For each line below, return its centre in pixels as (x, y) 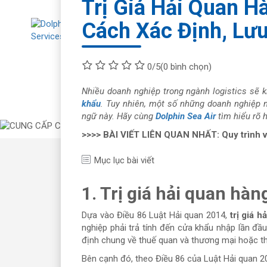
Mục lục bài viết (124, 160)
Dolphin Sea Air (186, 116)
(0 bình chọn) (186, 66)
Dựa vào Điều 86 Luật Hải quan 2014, (154, 215)
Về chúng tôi (208, 61)
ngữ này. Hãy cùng (119, 116)
